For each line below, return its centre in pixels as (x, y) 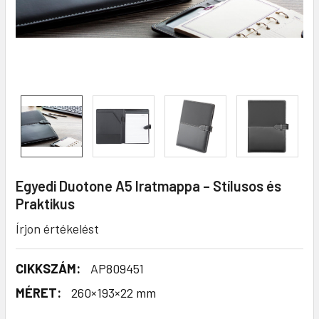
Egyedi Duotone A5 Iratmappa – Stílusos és (148, 185)
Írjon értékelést (57, 228)
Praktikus (45, 203)
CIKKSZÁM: (48, 268)
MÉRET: (38, 292)
